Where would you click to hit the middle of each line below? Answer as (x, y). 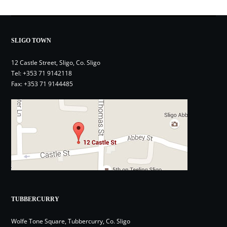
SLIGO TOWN (31, 40)
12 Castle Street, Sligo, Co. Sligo (56, 62)
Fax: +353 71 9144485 (42, 84)
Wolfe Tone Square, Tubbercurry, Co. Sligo (71, 221)
